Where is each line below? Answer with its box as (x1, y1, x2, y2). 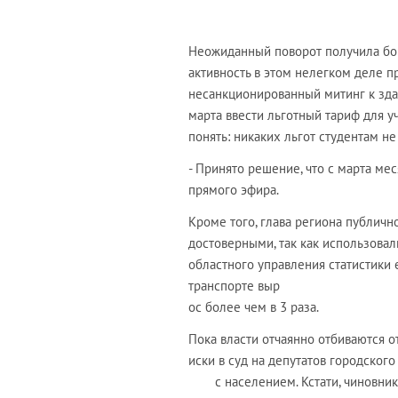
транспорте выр (188, 277, 280, 295)
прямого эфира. (188, 181, 279, 199)
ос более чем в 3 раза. (188, 298, 319, 316)
